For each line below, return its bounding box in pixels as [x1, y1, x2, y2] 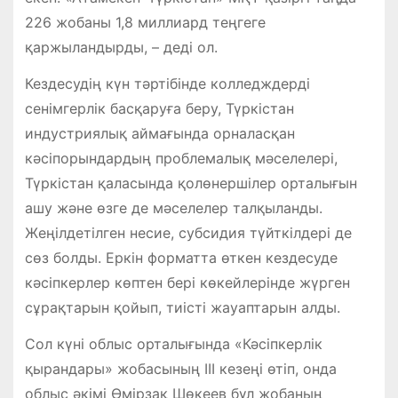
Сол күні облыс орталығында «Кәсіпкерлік [24, 334, 322, 353]
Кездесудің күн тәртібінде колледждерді [24, 74, 310, 92]
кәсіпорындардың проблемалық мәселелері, [24, 148, 338, 167]
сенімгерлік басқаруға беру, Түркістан [24, 99, 294, 117]
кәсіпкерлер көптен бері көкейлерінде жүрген [24, 273, 350, 291]
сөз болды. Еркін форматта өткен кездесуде [24, 248, 338, 267]
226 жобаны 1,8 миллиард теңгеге [24, 12, 266, 31]
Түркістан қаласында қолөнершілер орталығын [24, 173, 357, 192]
